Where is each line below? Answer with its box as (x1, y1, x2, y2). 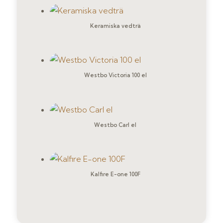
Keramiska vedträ (90, 22, 141, 29)
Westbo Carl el (94, 121, 137, 128)
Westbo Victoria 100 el (84, 72, 147, 79)
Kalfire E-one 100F (90, 171, 140, 178)
